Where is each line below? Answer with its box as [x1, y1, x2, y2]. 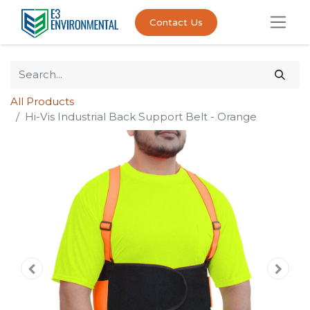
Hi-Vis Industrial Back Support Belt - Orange [25, 110, 257, 123]
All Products [10, 95, 74, 108]
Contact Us [149, 16, 203, 28]
